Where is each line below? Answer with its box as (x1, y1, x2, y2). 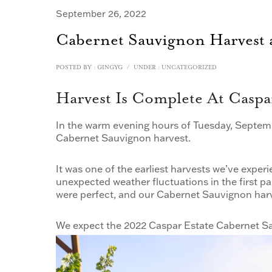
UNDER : (134, 64, 160, 72)
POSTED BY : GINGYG (56, 64, 123, 72)
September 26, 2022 (56, 8, 146, 20)
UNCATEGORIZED (160, 64, 217, 72)
